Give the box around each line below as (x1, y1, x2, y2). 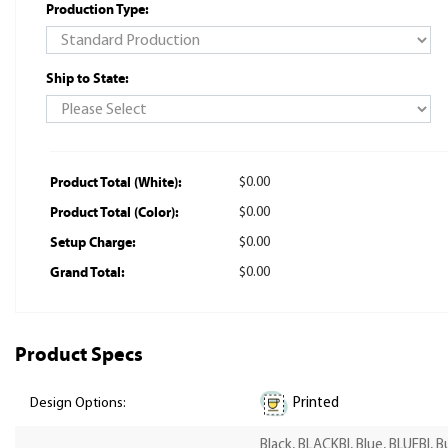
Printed (293, 396, 339, 412)
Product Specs (15, 343, 143, 367)
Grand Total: (49, 263, 125, 281)
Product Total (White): (49, 173, 182, 191)
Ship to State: (46, 70, 129, 87)
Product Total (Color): (49, 203, 179, 221)
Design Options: (30, 396, 126, 412)
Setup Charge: (49, 233, 136, 251)
